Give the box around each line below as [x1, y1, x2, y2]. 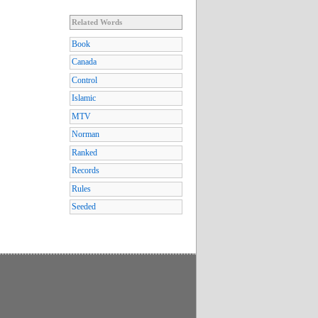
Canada [72, 57, 97, 67]
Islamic [72, 93, 96, 104]
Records [72, 165, 99, 176]
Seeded [72, 202, 96, 212]
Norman [72, 129, 99, 140]
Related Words [72, 17, 122, 26]
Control [72, 75, 97, 85]
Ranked [72, 147, 97, 158]
